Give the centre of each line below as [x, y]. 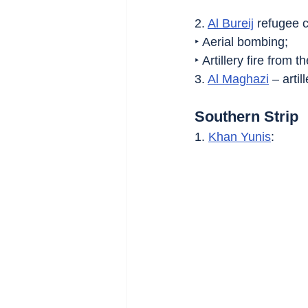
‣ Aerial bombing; [241, 42]
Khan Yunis [240, 137]
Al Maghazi [238, 79]
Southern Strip [246, 117]
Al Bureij [231, 24]
